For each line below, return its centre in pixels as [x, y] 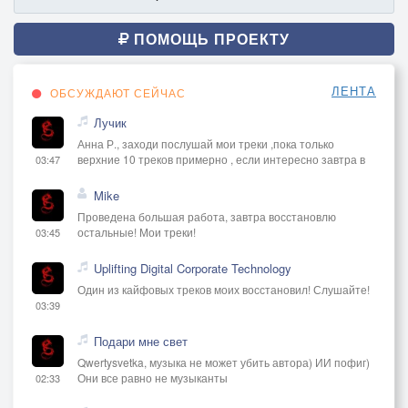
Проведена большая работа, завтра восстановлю [207, 216]
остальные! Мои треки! [137, 231]
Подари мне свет [141, 341]
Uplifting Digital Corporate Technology [193, 268]
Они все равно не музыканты [153, 377]
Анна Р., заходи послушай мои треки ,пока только [206, 143]
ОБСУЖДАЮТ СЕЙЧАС [116, 92]
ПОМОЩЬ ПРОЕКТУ [209, 38]
